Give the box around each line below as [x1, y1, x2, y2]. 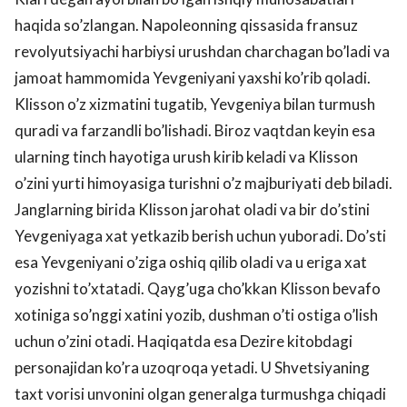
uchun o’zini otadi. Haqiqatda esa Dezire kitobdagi [15, 331, 352, 351]
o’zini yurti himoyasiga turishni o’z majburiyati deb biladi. [15, 173, 392, 193]
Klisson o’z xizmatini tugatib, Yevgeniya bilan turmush [15, 94, 375, 114]
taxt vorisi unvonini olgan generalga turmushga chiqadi [15, 383, 386, 403]
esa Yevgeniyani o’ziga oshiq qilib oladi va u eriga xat [15, 252, 367, 272]
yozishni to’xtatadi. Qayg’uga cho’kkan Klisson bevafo [15, 278, 381, 298]
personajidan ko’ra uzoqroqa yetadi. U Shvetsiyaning [15, 357, 370, 377]
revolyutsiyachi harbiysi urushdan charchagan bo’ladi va [15, 41, 390, 61]
